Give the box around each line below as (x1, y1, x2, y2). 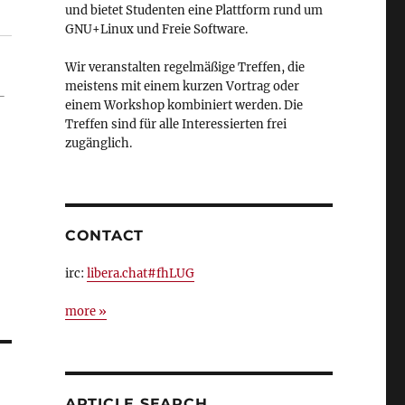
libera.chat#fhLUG (86, 266, 194, 281)
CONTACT (64, 227, 145, 244)
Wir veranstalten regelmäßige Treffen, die (64, 60, 305, 75)
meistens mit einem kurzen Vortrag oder (64, 79, 299, 94)
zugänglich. (64, 136, 132, 151)
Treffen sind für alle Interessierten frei (64, 117, 287, 132)
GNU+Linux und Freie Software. (64, 22, 248, 37)
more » (64, 304, 107, 319)
